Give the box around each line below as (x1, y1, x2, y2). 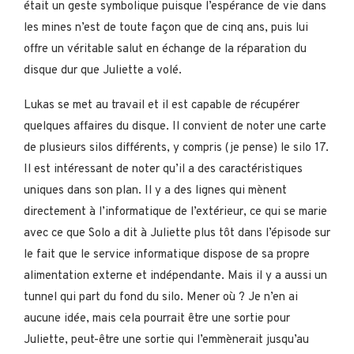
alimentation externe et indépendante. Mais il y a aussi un (24, 268, 327, 284)
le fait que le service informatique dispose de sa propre (24, 247, 310, 262)
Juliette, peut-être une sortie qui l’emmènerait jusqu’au (24, 332, 309, 348)
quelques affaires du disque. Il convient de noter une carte (24, 119, 326, 134)
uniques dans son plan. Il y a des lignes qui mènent (24, 183, 287, 198)
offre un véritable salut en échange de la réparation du (24, 41, 307, 57)
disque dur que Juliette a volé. (24, 62, 182, 78)
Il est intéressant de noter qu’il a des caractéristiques (24, 161, 303, 177)
